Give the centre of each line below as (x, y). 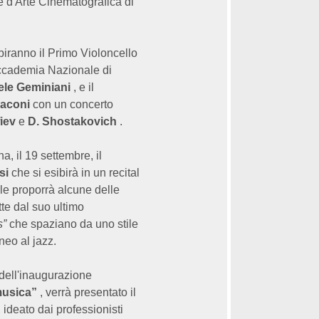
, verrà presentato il (87, 292)
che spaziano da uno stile (72, 224)
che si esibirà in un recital (74, 173)
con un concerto (72, 104)
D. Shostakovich (72, 121)
